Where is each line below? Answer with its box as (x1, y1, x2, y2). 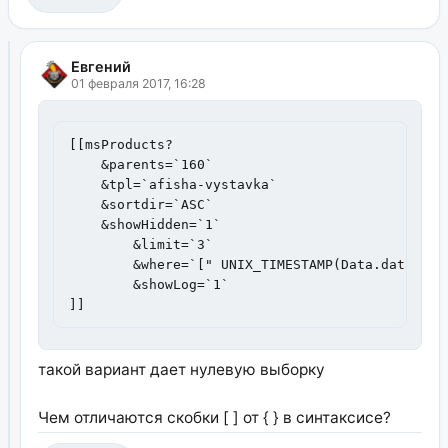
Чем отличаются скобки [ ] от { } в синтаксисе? (37, 408, 391, 428)
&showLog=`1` (68, 276, 133, 292)
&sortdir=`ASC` (68, 196, 213, 212)
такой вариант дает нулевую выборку (37, 360, 325, 380)
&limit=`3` (68, 236, 133, 252)
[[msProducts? (68, 136, 181, 152)
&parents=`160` (68, 156, 221, 172)
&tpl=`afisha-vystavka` (68, 176, 285, 192)
